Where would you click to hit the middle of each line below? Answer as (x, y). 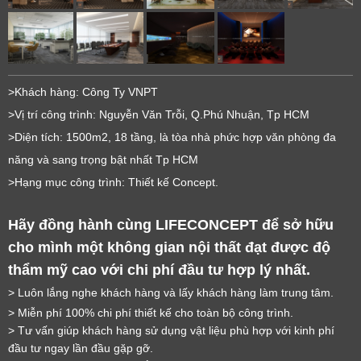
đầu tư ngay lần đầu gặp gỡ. (81, 348)
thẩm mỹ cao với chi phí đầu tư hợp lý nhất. (159, 270)
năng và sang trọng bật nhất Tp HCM (103, 159)
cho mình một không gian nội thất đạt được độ (169, 247)
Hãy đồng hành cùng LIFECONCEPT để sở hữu (171, 224)
